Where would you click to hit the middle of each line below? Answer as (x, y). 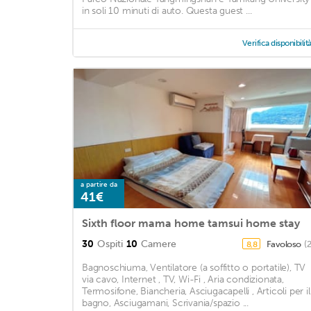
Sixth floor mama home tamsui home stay (191, 224)
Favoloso (285, 244)
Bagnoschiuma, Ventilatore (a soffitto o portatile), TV (194, 268)
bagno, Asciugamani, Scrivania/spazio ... (166, 303)
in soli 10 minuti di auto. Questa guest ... (167, 11)
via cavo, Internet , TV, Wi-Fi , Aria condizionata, (183, 280)
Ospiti (110, 244)
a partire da (99, 185)
